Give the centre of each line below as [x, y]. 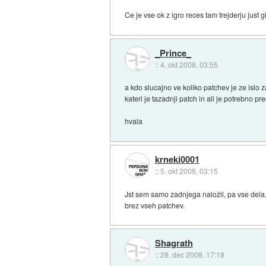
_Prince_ [173, 53]
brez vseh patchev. [155, 205]
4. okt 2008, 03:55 [189, 64]
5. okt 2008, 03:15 [189, 170]
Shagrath [174, 243]
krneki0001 [177, 159]
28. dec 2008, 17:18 [192, 255]
